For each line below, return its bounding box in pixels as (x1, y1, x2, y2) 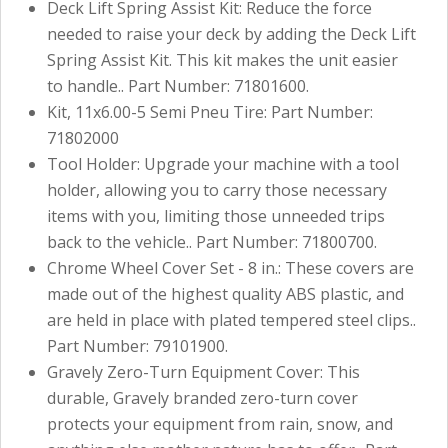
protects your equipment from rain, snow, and (47, 412, 393, 435)
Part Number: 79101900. (47, 334, 228, 357)
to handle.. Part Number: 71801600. (47, 74, 309, 97)
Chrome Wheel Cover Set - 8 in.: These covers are (47, 256, 414, 279)
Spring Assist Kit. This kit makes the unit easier (47, 48, 398, 71)
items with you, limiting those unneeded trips (47, 204, 385, 227)
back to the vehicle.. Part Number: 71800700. (47, 230, 377, 253)
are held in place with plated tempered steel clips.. (47, 308, 416, 331)
